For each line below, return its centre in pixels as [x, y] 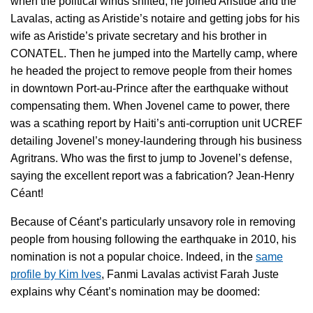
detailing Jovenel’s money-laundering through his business [156, 140]
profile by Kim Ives [56, 274]
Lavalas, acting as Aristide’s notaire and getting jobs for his [155, 18]
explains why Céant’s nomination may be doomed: [135, 291]
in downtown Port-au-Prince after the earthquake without [149, 88]
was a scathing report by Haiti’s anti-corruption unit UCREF [156, 123]
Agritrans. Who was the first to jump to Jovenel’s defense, [151, 158]
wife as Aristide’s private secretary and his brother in [139, 36]
